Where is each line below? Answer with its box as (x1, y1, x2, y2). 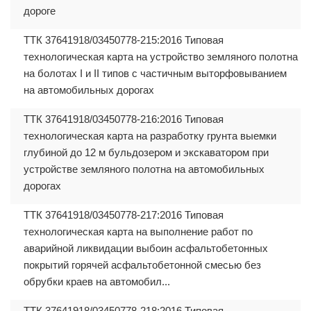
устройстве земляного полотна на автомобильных (24, 162, 264, 175)
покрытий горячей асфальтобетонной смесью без (24, 258, 261, 271)
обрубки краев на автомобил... (24, 275, 170, 287)
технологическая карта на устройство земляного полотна (24, 50, 298, 62)
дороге (24, 4, 56, 17)
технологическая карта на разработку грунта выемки (24, 129, 276, 142)
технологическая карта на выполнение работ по (24, 225, 253, 237)
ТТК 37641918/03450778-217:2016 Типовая (24, 208, 224, 221)
